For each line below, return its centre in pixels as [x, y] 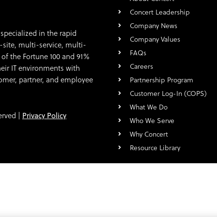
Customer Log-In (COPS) [169, 94]
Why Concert [149, 134]
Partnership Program [162, 80]
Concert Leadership [160, 12]
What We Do [149, 107]
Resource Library [155, 148]
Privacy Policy [44, 116]
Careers [142, 67]
